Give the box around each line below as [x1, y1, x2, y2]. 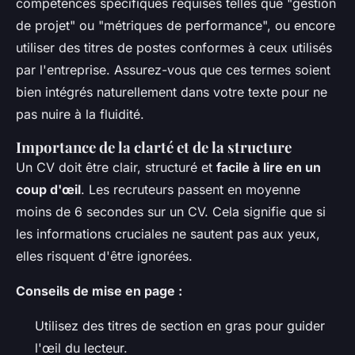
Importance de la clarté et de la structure [16, 136, 292, 157]
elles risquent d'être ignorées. [16, 247, 193, 264]
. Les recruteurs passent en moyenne [81, 181, 300, 197]
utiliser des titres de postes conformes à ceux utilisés [16, 39, 332, 55]
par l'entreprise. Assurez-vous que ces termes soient [16, 61, 330, 78]
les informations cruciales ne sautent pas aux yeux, [16, 225, 320, 242]
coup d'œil [16, 181, 81, 197]
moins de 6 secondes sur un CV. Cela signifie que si [16, 203, 326, 219]
